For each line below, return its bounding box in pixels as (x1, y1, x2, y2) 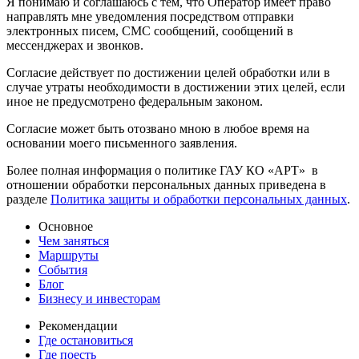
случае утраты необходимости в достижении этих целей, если (6, 79, 345, 94)
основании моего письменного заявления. (6, 135, 237, 150)
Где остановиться (38, 333, 133, 347)
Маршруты (38, 248, 99, 262)
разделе (6, 192, 50, 206)
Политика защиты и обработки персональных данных (50, 192, 347, 206)
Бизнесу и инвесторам (38, 291, 160, 305)
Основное (38, 219, 93, 233)
